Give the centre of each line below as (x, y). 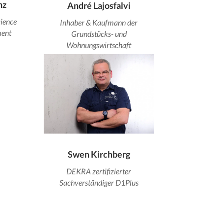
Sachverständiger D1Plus (99, 183)
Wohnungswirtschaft (99, 45)
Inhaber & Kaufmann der (99, 22)
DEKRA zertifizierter (99, 171)
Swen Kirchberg (99, 154)
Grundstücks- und (99, 33)
